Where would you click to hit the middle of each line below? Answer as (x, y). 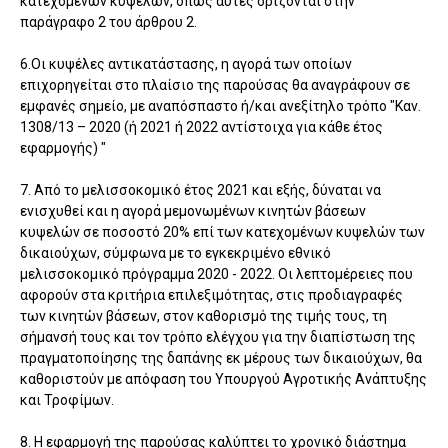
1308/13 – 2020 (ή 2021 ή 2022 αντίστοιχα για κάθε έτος (201, 127)
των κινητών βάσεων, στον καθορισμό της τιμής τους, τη (203, 316)
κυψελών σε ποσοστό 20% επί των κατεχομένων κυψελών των (222, 232)
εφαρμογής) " (63, 148)
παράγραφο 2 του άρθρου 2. (108, 22)
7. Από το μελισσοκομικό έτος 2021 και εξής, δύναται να (200, 190)
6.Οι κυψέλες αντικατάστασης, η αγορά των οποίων (186, 64)
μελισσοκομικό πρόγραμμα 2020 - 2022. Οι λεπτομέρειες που (216, 274)
